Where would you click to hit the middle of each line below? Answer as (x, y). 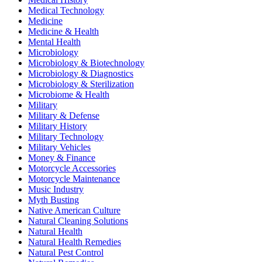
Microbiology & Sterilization (81, 84)
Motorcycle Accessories (72, 168)
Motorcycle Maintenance (74, 178)
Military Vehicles (59, 147)
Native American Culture (74, 210)
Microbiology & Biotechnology (86, 63)
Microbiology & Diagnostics (81, 73)
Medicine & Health (63, 31)
